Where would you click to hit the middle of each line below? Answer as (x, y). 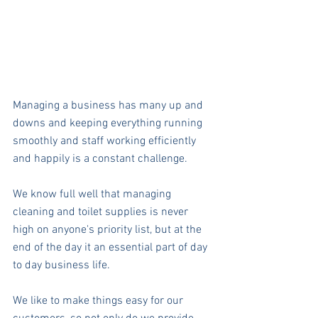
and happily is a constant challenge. (100, 159)
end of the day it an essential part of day (111, 248)
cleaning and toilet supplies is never (102, 213)
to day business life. (61, 266)
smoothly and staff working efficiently (106, 142)
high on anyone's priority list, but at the (109, 230)
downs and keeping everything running (109, 124)
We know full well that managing (93, 195)
